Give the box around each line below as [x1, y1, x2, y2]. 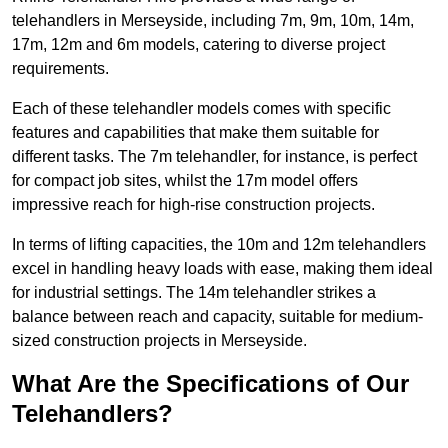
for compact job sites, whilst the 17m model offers [12, 172, 358, 190]
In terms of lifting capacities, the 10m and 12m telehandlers [12, 236, 426, 254]
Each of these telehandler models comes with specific [12, 100, 391, 118]
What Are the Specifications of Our [12, 370, 409, 398]
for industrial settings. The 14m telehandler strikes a [12, 284, 376, 302]
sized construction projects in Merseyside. [12, 332, 307, 350]
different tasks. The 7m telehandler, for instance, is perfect [12, 148, 417, 166]
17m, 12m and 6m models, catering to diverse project [12, 36, 385, 54]
